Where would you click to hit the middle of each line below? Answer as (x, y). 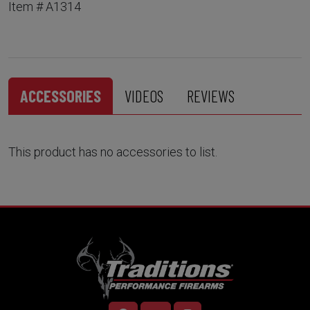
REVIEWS (211, 96)
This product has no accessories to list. (113, 152)
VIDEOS (144, 96)
